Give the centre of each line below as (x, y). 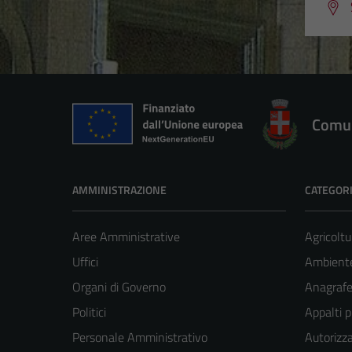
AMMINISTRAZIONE (119, 189)
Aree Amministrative (126, 236)
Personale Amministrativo (140, 337)
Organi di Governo (119, 286)
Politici (89, 312)
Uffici (85, 261)
